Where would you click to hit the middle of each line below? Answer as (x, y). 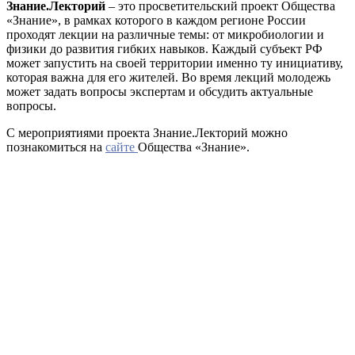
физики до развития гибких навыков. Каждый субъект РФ (164, 48)
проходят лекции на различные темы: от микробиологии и (165, 34)
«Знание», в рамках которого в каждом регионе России (156, 20)
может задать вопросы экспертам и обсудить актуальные (160, 91)
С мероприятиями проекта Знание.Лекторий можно (147, 132)
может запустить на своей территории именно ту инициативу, (175, 63)
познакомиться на (56, 147)
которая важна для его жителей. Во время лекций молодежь (168, 77)
